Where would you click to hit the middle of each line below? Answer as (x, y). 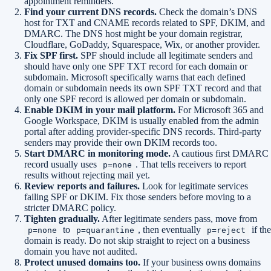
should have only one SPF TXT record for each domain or (136, 66)
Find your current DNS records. (90, 12)
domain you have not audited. (81, 251)
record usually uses (62, 164)
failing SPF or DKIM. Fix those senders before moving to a (138, 197)
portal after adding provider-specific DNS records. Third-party (143, 132)
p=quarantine (105, 230)
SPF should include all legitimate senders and (165, 55)
